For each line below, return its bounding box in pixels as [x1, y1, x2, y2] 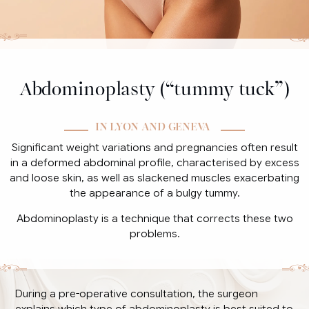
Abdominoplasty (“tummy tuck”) [19, 74, 290, 101]
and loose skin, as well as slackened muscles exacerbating [10, 171, 299, 184]
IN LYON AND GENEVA [95, 118, 210, 134]
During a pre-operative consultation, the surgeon [15, 287, 259, 300]
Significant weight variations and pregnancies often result [11, 141, 298, 154]
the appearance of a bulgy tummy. [69, 186, 240, 199]
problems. [129, 227, 180, 240]
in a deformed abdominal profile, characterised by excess [10, 156, 299, 169]
